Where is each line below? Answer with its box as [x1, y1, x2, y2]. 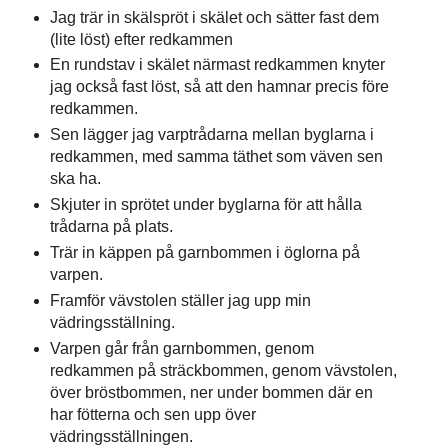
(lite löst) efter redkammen [49, 30, 233, 48]
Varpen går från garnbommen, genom [49, 340, 314, 358]
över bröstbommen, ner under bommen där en [49, 384, 373, 402]
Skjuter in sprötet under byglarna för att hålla [49, 196, 362, 214]
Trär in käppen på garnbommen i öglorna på [49, 244, 360, 262]
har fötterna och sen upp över [49, 406, 256, 424]
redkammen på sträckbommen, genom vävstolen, [49, 362, 397, 380]
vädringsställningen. [49, 428, 197, 446]
